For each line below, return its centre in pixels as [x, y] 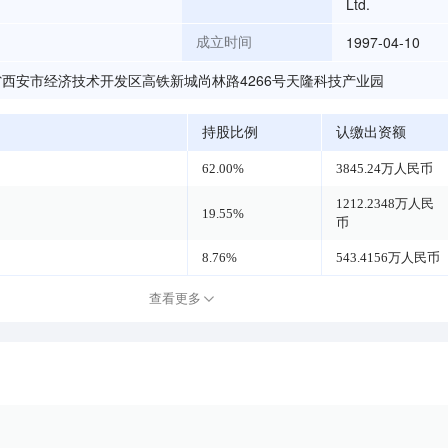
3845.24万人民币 [385, 168]
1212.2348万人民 [385, 203]
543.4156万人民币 [388, 257]
